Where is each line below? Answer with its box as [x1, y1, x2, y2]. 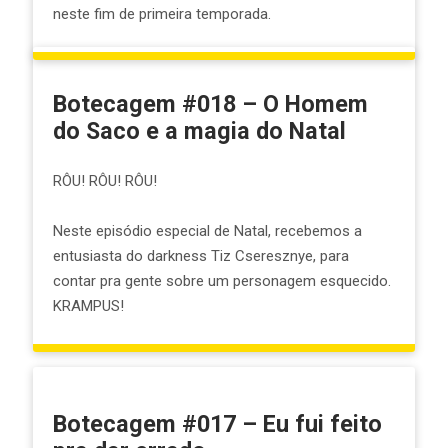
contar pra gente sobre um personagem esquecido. [52, 272, 391, 290]
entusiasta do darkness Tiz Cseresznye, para [52, 247, 349, 265]
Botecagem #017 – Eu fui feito [52, 410, 382, 438]
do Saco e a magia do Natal [52, 117, 346, 145]
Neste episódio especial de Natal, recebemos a [52, 222, 362, 240]
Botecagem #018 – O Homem [52, 90, 368, 118]
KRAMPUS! [52, 297, 124, 315]
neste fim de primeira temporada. [52, 4, 271, 23]
